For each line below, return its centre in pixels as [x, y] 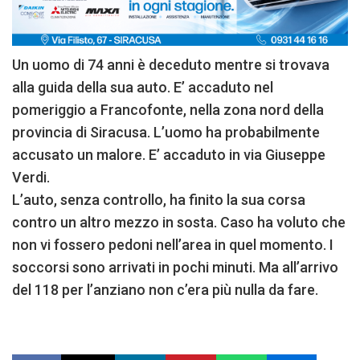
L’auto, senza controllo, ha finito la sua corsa [159, 199]
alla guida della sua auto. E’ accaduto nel [143, 87]
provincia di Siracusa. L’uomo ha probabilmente [166, 132]
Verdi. [31, 177]
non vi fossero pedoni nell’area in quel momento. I [173, 244]
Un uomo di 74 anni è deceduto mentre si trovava [171, 64]
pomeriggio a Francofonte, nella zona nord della [168, 109]
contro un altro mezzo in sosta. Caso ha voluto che [179, 222]
